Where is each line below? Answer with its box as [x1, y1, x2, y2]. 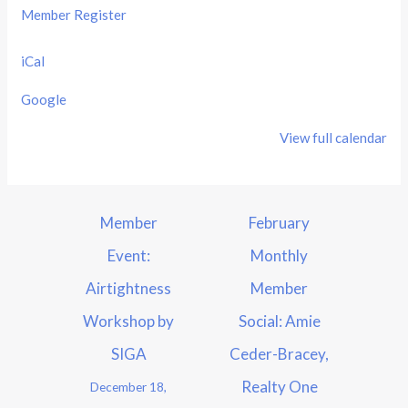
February [249, 213, 311, 233]
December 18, [90, 380, 168, 395]
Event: [107, 246, 150, 266]
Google [21, 91, 67, 108]
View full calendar [279, 129, 387, 147]
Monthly [250, 246, 309, 266]
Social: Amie [238, 311, 321, 331]
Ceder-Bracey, [229, 344, 330, 364]
